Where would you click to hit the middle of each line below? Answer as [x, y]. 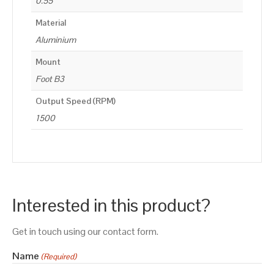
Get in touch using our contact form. [85, 231]
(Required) [59, 256]
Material [51, 23]
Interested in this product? [111, 205]
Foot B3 [50, 79]
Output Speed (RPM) [76, 101]
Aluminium [56, 40]
